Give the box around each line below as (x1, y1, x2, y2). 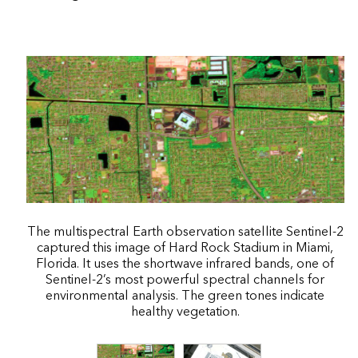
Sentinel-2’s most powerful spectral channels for (46, 268, 325, 291)
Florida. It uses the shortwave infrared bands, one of (36, 252, 335, 275)
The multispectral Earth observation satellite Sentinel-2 (26, 220, 344, 243)
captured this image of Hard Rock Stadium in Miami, (37, 236, 334, 259)
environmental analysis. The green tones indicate (46, 284, 325, 307)
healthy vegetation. (130, 300, 240, 323)
